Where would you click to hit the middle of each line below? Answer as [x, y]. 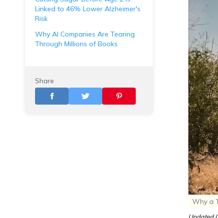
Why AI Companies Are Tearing [85, 34]
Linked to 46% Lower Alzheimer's [88, 9]
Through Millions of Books [76, 44]
